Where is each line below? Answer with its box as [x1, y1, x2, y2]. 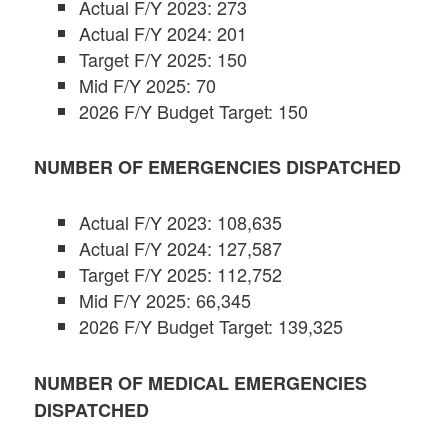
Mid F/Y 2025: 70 [79, 71, 217, 98]
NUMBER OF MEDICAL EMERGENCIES [34, 369, 368, 396]
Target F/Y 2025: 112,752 [79, 261, 283, 288]
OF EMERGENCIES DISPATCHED [113, 154, 402, 181]
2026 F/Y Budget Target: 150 [79, 97, 309, 124]
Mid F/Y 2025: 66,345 [79, 287, 252, 314]
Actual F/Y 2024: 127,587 [79, 235, 283, 262]
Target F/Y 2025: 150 [79, 45, 248, 72]
